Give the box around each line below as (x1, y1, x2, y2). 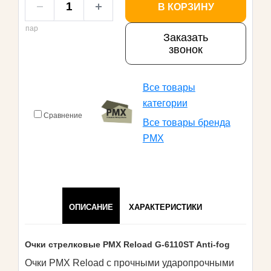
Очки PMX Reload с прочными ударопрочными (25, 258, 234, 268)
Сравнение (43, 111, 82, 120)
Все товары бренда (142, 117, 230, 128)
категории (142, 98, 188, 108)
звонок (169, 44, 203, 56)
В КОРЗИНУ (157, 2, 214, 12)
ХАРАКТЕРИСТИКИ (129, 203, 202, 212)
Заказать (163, 31, 208, 44)
